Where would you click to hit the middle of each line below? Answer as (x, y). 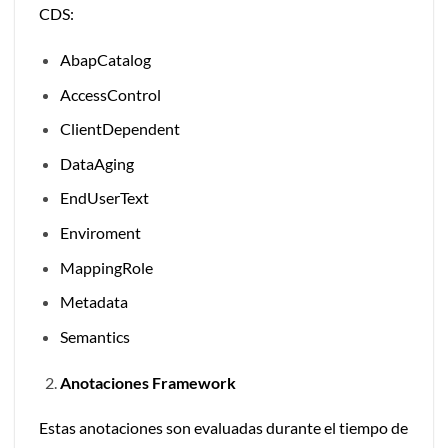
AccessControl (110, 94)
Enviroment (100, 232)
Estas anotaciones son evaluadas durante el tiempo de (223, 428)
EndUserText (104, 198)
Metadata (93, 302)
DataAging (96, 163)
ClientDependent (119, 129)
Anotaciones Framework (147, 382)
